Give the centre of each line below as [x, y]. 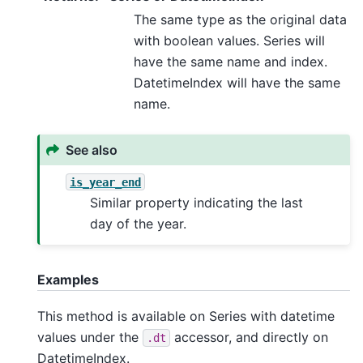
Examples [68, 279]
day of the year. [139, 223]
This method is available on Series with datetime [186, 316]
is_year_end [106, 182]
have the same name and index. [231, 61]
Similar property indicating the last [197, 202]
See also [92, 149]
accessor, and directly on [249, 337]
